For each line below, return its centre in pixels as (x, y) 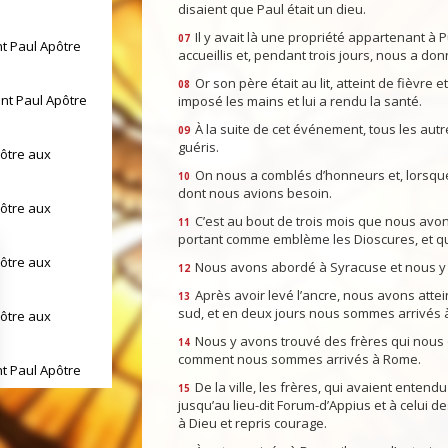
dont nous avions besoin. (254, 193)
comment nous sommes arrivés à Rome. (299, 359)
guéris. (198, 147)
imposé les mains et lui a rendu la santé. (299, 101)
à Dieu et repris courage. (252, 423)
